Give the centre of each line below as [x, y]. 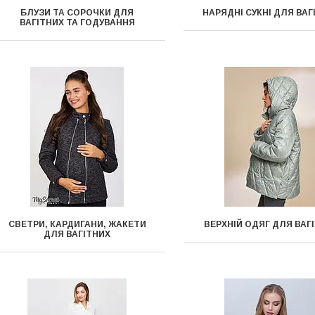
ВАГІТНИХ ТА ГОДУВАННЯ [77, 22]
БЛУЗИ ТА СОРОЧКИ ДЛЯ [77, 13]
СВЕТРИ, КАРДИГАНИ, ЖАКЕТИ [77, 224]
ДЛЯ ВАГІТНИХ [77, 234]
